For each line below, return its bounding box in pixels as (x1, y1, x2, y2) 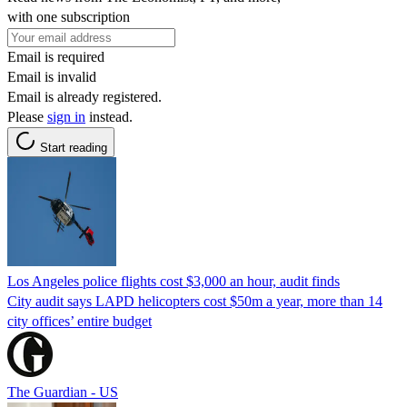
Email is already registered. (7, 88, 162, 104)
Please (7, 108, 47, 124)
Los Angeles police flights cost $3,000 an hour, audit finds (7, 273, 340, 289)
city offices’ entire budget (7, 313, 152, 329)
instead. (85, 108, 133, 124)
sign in (47, 108, 85, 124)
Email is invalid (7, 68, 96, 84)
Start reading (40, 140, 107, 154)
